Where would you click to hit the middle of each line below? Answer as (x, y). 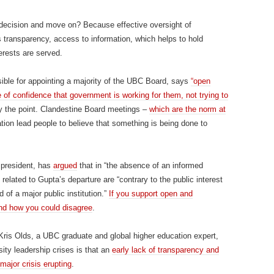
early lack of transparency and (165, 250)
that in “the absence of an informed (140, 165)
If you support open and (151, 194)
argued (65, 165)
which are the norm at (187, 109)
